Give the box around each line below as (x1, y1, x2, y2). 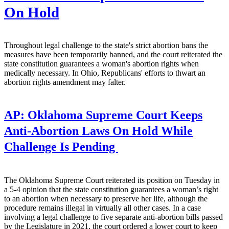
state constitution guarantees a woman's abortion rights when (4, 59, 199, 68)
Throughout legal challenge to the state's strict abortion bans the (4, 41, 208, 50)
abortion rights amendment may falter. (4, 78, 126, 87)
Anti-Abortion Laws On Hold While (4, 124, 193, 138)
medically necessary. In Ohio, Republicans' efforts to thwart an (4, 68, 205, 78)
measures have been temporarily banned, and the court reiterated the (4, 50, 222, 59)
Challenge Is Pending (4, 140, 118, 154)
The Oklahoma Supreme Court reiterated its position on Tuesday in (4, 175, 220, 185)
